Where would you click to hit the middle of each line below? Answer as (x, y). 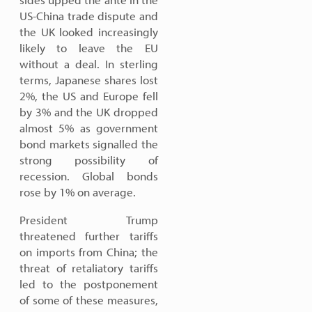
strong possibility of (89, 160)
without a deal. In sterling (89, 64)
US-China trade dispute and (89, 16)
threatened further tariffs (89, 236)
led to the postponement (89, 284)
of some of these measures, (89, 300)
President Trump (89, 220)
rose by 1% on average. (78, 192)
